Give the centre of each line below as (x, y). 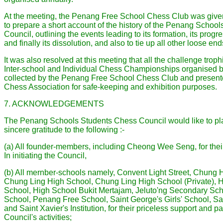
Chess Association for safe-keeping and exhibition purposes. (111, 87)
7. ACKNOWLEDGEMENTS (54, 104)
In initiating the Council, (45, 156)
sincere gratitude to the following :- (64, 130)
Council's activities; (38, 217)
